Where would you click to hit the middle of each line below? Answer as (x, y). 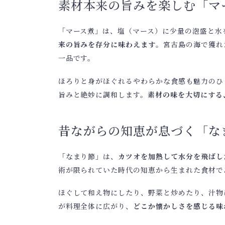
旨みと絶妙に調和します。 (103, 94)
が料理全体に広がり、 (96, 206)
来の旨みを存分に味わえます (107, 44)
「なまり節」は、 (88, 156)
